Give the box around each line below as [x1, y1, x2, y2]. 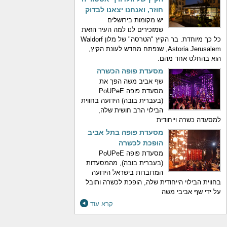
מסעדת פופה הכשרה [97, 67, 163, 75]
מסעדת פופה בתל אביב [88, 128, 163, 136]
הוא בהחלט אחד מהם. [158, 55, 221, 62]
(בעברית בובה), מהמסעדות [86, 159, 163, 167]
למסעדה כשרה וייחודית [157, 116, 221, 124]
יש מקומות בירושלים [107, 16, 163, 24]
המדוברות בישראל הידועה [92, 169, 163, 176]
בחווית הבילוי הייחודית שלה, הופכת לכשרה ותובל [86, 178, 221, 186]
